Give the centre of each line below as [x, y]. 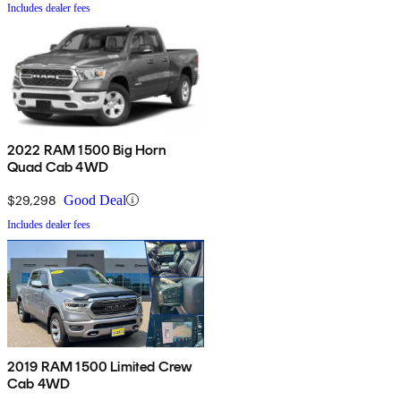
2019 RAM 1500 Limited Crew [100, 366]
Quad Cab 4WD [58, 166]
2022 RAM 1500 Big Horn [87, 149]
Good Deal [95, 200]
